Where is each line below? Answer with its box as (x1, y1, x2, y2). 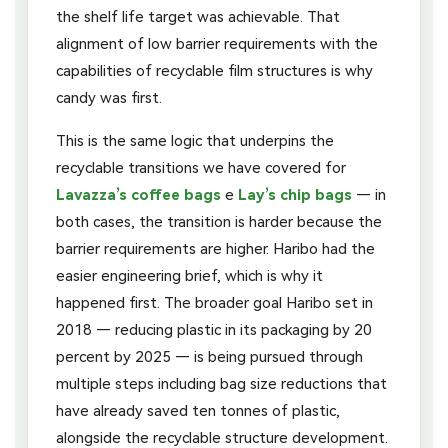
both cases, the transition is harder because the (56, 212, 382, 231)
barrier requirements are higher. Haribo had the (56, 239, 375, 258)
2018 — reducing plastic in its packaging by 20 (56, 320, 372, 339)
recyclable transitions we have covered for (56, 158, 346, 177)
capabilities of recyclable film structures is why (56, 61, 373, 80)
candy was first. (56, 88, 162, 107)
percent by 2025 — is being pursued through (56, 347, 363, 366)
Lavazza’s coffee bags (56, 185, 221, 204)
